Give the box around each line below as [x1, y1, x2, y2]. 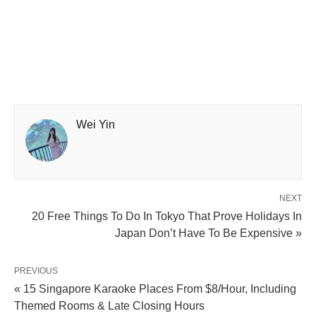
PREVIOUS [14, 266, 58, 276]
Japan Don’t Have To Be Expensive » [115, 227, 302, 240]
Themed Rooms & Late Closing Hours [14, 300, 205, 312]
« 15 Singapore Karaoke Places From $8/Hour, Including [14, 283, 296, 296]
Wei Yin [76, 119, 115, 131]
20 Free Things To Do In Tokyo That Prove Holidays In [32, 210, 302, 223]
